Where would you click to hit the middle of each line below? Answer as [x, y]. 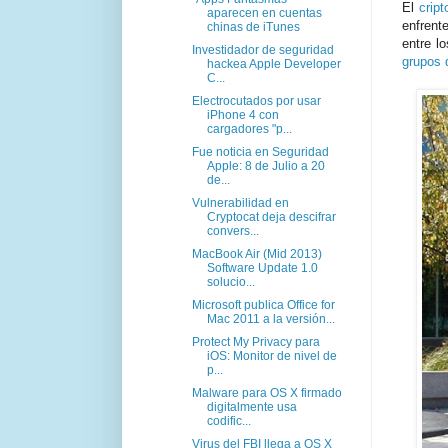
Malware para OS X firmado [266, 392]
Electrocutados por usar [256, 100]
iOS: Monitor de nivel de [271, 355]
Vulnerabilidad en [240, 202]
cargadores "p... [249, 128]
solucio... [230, 281]
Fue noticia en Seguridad [260, 151]
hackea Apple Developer [273, 63]
